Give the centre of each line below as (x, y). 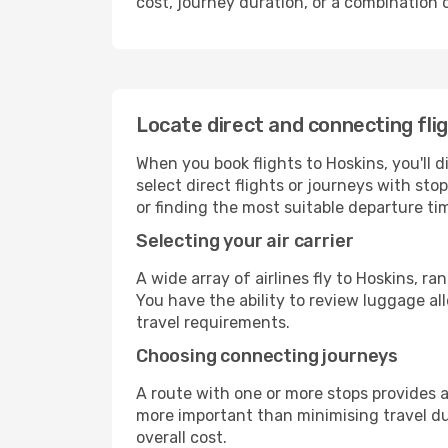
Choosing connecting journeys (267, 356)
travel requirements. (213, 322)
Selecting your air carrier (245, 241)
